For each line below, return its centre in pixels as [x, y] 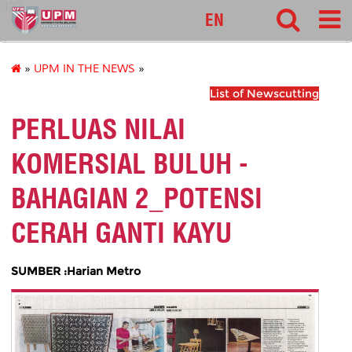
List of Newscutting [264, 94]
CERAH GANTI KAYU [121, 233]
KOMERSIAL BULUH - [130, 164]
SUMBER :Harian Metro [76, 271]
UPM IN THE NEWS [84, 69]
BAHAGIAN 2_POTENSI [137, 198]
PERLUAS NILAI [98, 129]
